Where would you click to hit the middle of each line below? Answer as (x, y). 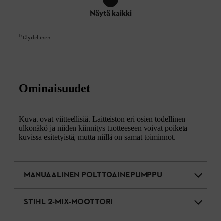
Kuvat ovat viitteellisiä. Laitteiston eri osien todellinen (102, 119)
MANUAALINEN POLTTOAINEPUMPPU (93, 175)
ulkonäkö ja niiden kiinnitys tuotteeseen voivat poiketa (103, 128)
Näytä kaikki (110, 14)
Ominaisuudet (55, 88)
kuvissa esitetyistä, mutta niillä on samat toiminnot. (97, 137)
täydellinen (37, 38)
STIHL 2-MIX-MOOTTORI (68, 202)
